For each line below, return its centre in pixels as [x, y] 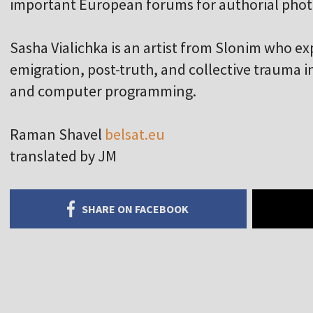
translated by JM [63, 156]
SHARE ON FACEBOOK [136, 209]
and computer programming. [103, 91]
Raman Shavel [57, 134]
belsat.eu [135, 134]
